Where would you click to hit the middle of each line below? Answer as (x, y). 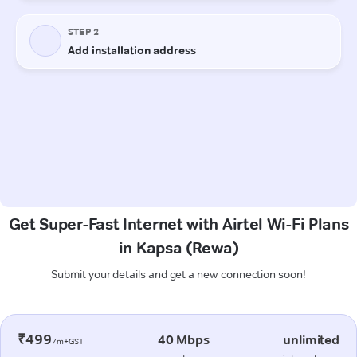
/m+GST (68, 341)
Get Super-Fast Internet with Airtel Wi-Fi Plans (178, 224)
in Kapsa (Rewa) (178, 247)
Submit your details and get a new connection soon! (178, 274)
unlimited (311, 339)
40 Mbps (183, 339)
